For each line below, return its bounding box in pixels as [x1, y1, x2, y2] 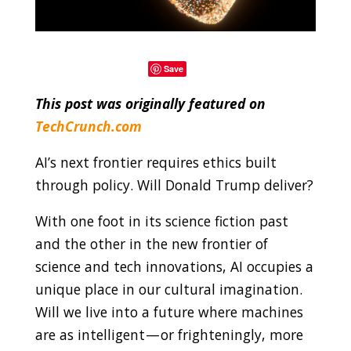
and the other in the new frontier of [34, 234, 268, 254]
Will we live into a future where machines [34, 302, 303, 322]
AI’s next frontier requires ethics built [34, 152, 277, 172]
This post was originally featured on [34, 93, 266, 113]
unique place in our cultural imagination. [34, 280, 302, 299]
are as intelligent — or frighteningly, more [34, 325, 303, 345]
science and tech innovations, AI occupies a [34, 257, 313, 277]
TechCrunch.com [34, 116, 142, 136]
